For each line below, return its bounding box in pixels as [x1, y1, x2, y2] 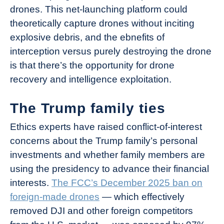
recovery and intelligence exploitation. [10, 73, 171, 84]
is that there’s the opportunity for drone [10, 59, 174, 70]
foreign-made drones [10, 191, 99, 202]
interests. [10, 177, 51, 188]
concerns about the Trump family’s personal [10, 135, 197, 146]
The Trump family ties [10, 100, 165, 116]
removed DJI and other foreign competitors [10, 205, 193, 216]
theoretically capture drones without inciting [10, 17, 194, 28]
